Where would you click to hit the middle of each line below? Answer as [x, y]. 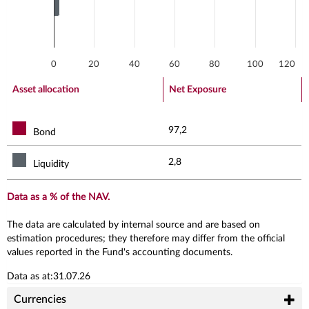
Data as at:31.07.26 [49, 276]
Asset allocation [46, 89]
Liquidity [51, 164]
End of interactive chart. [73, 83]
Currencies [40, 299]
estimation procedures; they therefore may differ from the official [146, 238]
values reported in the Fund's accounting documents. [120, 252]
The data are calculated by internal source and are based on [133, 225]
